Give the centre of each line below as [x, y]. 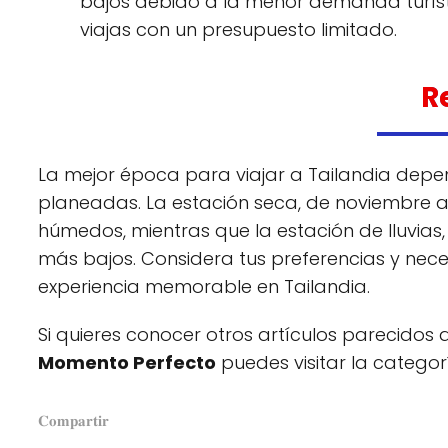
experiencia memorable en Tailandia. [204, 287]
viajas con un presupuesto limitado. [238, 30]
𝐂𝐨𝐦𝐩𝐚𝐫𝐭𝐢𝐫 [73, 421]
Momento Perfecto [127, 363]
